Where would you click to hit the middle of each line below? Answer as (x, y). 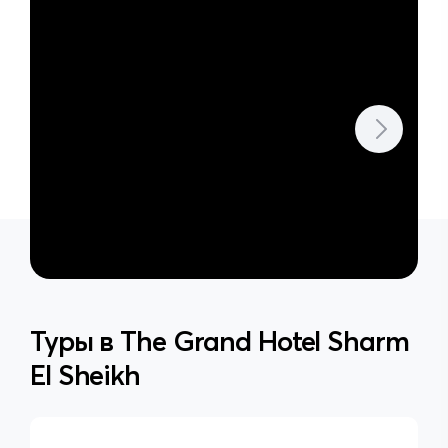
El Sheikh (85, 375)
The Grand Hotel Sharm (264, 341)
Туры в (75, 341)
